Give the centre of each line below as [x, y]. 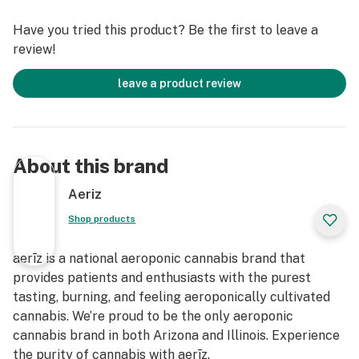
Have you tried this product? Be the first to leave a [165, 30]
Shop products [102, 219]
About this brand [91, 166]
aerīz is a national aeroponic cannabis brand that [159, 258]
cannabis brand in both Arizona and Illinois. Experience [176, 335]
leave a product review [179, 83]
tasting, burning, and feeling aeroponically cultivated [171, 297]
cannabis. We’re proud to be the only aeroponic [153, 316]
